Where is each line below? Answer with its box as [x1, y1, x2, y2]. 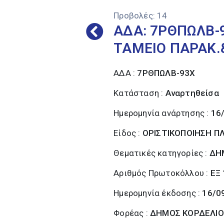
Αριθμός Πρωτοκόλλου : [113, 168, 210, 178]
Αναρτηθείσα [165, 88, 219, 98]
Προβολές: [113, 10, 155, 20]
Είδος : [113, 128, 142, 138]
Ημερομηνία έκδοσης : [113, 188, 202, 198]
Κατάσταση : [113, 88, 165, 98]
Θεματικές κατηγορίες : [113, 148, 209, 158]
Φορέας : [113, 208, 150, 218]
